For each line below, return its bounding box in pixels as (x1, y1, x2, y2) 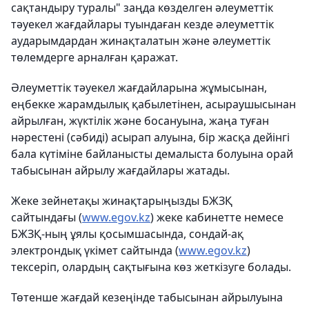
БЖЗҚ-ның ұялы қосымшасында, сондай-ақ (11, 226, 243, 242)
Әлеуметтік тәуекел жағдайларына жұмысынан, (11, 80, 267, 96)
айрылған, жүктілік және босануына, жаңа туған (11, 113, 269, 129)
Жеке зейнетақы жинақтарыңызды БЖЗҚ (11, 193, 232, 209)
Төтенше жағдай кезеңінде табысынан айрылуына (11, 290, 283, 306)
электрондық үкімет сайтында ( (11, 243, 179, 259)
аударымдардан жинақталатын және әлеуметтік (11, 33, 270, 49)
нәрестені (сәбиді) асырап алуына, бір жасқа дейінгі (11, 130, 290, 146)
